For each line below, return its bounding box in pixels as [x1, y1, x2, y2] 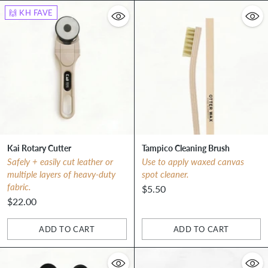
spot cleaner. [141, 167, 189, 180]
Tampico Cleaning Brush [141, 141, 230, 154]
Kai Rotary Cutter [7, 141, 71, 154]
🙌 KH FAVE [9, 8, 53, 18]
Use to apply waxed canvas [141, 155, 244, 167]
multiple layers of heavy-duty [7, 167, 115, 180]
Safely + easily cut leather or [7, 155, 113, 167]
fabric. [7, 180, 31, 193]
